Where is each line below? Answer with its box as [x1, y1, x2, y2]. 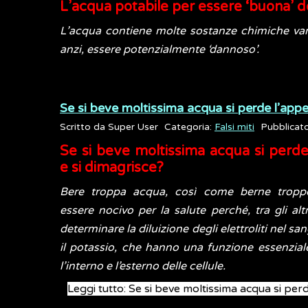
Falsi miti [214, 122, 254, 133]
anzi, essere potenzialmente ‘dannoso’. [60, 43, 259, 56]
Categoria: [164, 122, 214, 133]
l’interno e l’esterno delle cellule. [60, 259, 225, 273]
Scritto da [60, 122, 108, 133]
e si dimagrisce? [60, 159, 164, 176]
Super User [108, 122, 158, 133]
